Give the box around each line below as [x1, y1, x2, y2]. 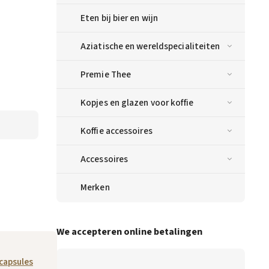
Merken [80, 181, 110, 195]
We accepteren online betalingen [56, 224, 202, 239]
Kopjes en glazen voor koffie [80, 96, 193, 110]
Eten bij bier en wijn [80, 11, 159, 25]
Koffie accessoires [80, 124, 153, 138]
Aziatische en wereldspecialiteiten [80, 40, 220, 53]
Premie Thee [80, 68, 131, 82]
